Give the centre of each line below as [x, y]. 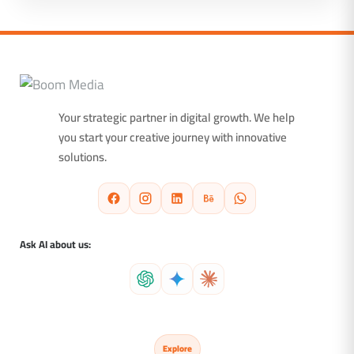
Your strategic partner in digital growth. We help [177, 117]
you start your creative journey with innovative [173, 137]
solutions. [83, 156]
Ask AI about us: [55, 244]
